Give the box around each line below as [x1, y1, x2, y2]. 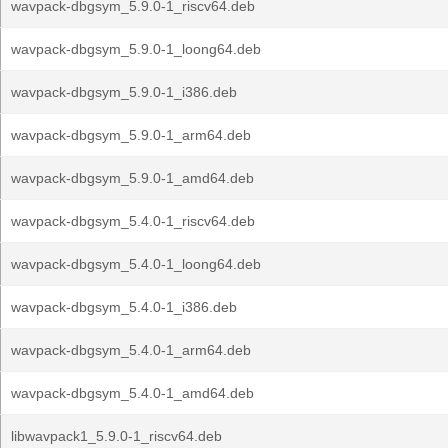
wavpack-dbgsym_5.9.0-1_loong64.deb [11, 41, 261, 57]
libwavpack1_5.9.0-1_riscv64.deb [11, 428, 222, 444]
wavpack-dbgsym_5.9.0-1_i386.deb [11, 84, 237, 100]
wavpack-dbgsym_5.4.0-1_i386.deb [11, 299, 237, 315]
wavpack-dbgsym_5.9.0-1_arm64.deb [11, 127, 251, 143]
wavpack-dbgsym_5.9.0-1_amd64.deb [11, 170, 254, 186]
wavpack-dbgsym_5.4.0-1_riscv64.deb [11, 213, 255, 229]
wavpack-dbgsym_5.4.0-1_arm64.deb [11, 342, 251, 358]
